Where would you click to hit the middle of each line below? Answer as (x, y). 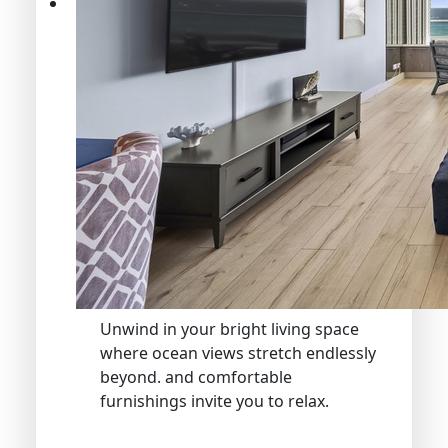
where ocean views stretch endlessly (238, 352)
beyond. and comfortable (196, 376)
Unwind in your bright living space (229, 328)
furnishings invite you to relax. (214, 400)
